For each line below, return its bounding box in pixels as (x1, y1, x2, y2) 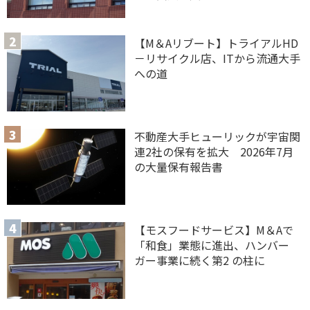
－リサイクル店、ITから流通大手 (134, 49, 301, 66)
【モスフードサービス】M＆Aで (134, 221, 294, 239)
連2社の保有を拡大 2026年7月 (134, 143, 294, 160)
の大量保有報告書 (134, 158, 224, 175)
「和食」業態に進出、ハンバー (134, 237, 290, 254)
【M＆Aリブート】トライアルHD (134, 34, 299, 51)
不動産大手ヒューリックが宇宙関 (134, 127, 301, 145)
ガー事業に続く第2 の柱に (134, 252, 266, 269)
